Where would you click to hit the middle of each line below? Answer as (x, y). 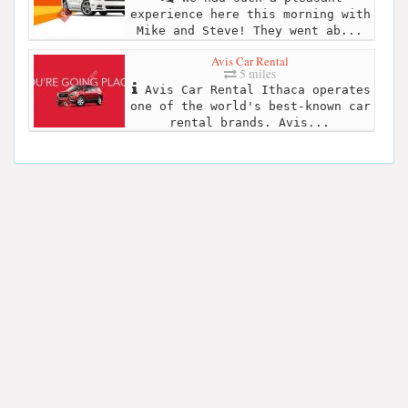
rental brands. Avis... (249, 122)
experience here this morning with (250, 15)
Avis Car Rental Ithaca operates (254, 89)
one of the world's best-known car (250, 106)
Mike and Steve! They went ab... (249, 31)
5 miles (256, 73)
